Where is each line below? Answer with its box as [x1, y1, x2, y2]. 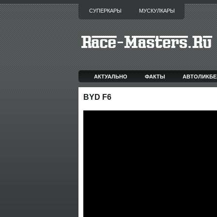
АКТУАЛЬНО [94, 73, 128, 80]
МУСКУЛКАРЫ [139, 8, 175, 14]
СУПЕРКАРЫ [89, 8, 122, 14]
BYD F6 [83, 93, 111, 101]
